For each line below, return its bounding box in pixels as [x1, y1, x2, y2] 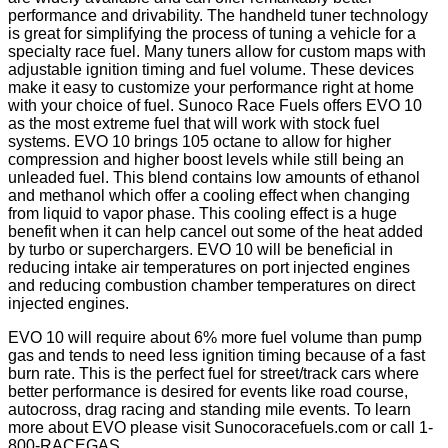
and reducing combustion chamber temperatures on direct [8, 277, 415, 294]
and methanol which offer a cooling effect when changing [8, 187, 410, 204]
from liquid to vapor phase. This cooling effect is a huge [8, 205, 397, 222]
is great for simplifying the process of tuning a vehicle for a [8, 25, 416, 42]
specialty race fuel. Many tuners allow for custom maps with [8, 43, 426, 60]
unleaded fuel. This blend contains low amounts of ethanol [8, 169, 420, 186]
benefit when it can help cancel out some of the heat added [8, 223, 423, 240]
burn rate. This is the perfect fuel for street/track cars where [8, 365, 419, 382]
